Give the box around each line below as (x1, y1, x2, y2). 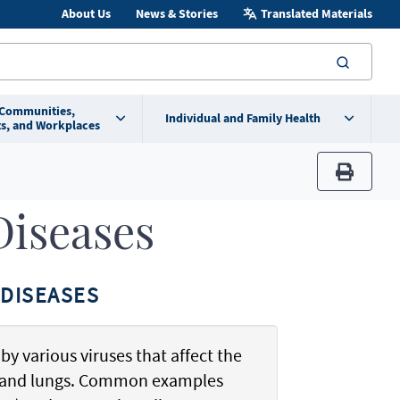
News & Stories (135, 5, 218, 22)
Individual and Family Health (164, 110, 321, 127)
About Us (61, 5, 111, 22)
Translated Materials (260, 5, 372, 22)
